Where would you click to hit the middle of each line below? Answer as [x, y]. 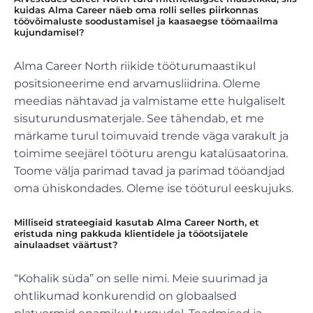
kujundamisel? [49, 32]
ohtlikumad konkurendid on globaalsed [125, 296]
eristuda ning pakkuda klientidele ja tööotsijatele [131, 233]
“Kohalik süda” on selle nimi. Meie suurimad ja [141, 278]
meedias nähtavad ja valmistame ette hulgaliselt [150, 101]
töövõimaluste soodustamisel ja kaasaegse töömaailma [146, 21]
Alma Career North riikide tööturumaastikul [135, 66]
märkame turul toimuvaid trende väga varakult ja [151, 136]
